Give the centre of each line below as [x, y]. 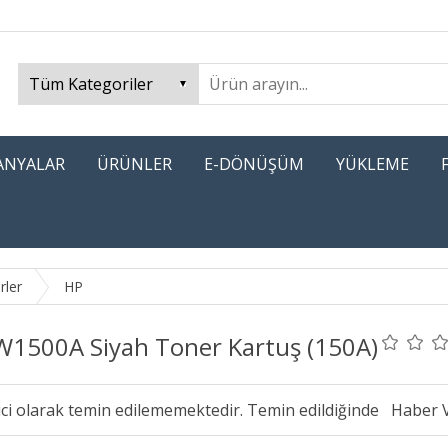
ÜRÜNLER [134, 164]
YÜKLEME [372, 164]
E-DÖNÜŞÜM [254, 164]
